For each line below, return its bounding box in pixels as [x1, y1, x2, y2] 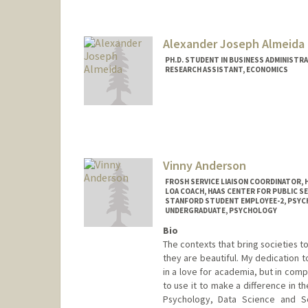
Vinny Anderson [162, 157, 246, 173]
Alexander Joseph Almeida [162, 36, 305, 52]
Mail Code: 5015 [164, 111, 228, 124]
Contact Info [164, 98, 222, 111]
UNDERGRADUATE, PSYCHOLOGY [164, 205, 277, 215]
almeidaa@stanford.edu [164, 124, 263, 137]
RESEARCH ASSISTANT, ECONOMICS [164, 65, 288, 75]
